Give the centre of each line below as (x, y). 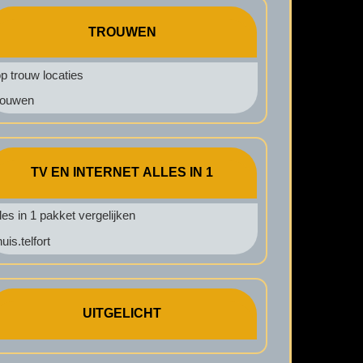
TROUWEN (122, 32)
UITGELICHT (122, 314)
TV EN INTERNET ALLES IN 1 (122, 173)
